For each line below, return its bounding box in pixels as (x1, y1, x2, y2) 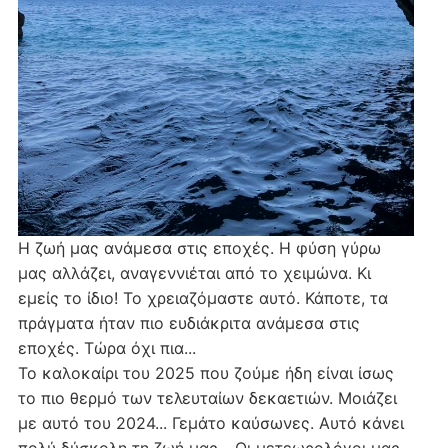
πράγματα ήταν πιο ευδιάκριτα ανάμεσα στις (17, 312, 360, 333)
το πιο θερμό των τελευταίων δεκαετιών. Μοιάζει (17, 387, 397, 408)
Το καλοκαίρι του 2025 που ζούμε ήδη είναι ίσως (17, 362, 394, 383)
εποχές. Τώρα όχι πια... (17, 337, 196, 358)
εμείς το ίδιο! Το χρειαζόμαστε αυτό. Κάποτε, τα (17, 287, 388, 308)
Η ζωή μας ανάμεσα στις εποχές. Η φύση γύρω (17, 237, 381, 258)
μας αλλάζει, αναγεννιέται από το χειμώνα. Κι (17, 262, 371, 283)
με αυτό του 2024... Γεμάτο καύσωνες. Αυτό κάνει (17, 412, 404, 433)
